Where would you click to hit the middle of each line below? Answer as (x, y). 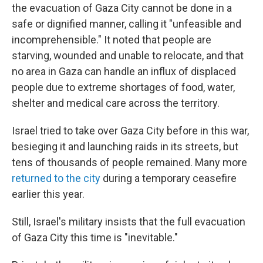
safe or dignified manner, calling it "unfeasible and (127, 24)
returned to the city (56, 178)
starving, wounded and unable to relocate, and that (128, 55)
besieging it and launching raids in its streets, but (125, 146)
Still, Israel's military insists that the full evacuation (129, 222)
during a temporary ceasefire (168, 178)
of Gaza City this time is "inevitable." (95, 237)
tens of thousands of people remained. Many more (129, 162)
